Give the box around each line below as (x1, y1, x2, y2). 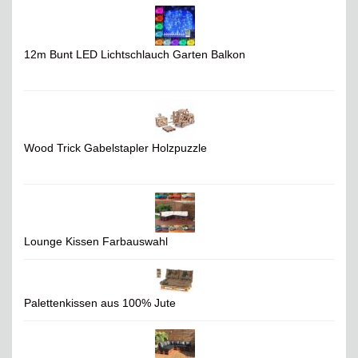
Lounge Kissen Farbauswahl (24, 235, 168, 249)
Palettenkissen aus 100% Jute (24, 296, 176, 310)
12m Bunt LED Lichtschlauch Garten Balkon (24, 48, 245, 62)
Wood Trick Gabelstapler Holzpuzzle (24, 141, 207, 155)
